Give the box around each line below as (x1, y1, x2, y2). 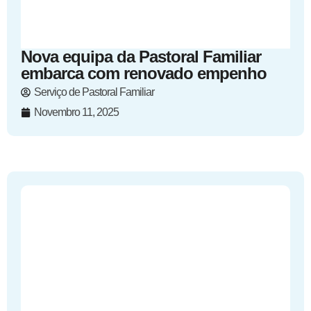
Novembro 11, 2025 (34, 106, 119, 118)
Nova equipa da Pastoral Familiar (21, 47, 261, 66)
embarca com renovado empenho (21, 64, 267, 83)
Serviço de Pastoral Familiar (34, 86, 154, 98)
